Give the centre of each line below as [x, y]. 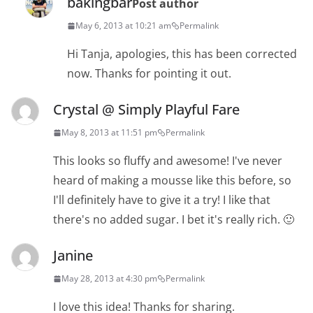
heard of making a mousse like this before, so [172, 181]
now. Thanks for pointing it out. [149, 74]
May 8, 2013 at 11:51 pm [109, 133]
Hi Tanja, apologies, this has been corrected [182, 54]
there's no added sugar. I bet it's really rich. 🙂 [174, 220]
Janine [73, 256]
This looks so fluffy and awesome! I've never [168, 161]
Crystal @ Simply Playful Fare [146, 110]
